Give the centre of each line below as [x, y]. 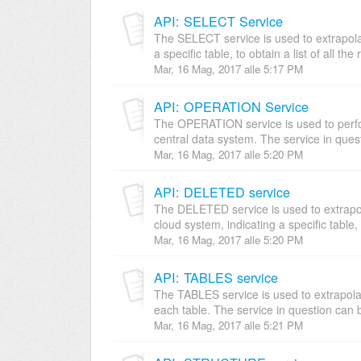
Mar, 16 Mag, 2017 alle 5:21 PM [228, 325]
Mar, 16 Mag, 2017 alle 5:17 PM [228, 68]
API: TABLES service [216, 277]
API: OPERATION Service [231, 106]
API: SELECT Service [218, 21]
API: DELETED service [222, 191]
